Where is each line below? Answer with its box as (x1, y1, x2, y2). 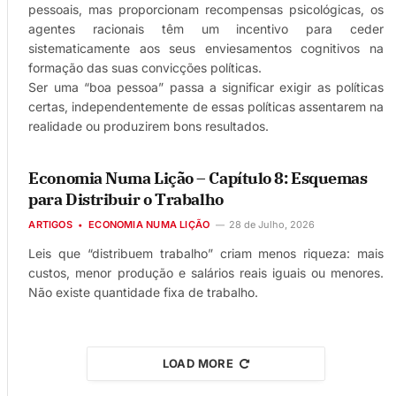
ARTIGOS (28, 217, 72, 231)
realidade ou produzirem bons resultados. (28, 118, 270, 133)
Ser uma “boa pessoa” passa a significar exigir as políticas (28, 79, 384, 95)
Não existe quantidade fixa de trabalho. (28, 284, 259, 300)
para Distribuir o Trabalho (28, 188, 224, 209)
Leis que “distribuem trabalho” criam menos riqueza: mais (28, 245, 384, 261)
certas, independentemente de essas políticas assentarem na (28, 98, 384, 114)
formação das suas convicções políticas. (28, 59, 263, 75)
